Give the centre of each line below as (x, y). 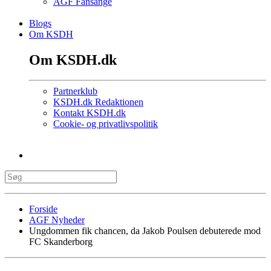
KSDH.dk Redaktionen (98, 102)
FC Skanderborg (61, 242)
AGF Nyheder (57, 220)
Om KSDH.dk (73, 60)
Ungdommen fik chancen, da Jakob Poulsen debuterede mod (145, 231)
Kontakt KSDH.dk (90, 113)
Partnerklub (75, 91)
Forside (43, 209)
